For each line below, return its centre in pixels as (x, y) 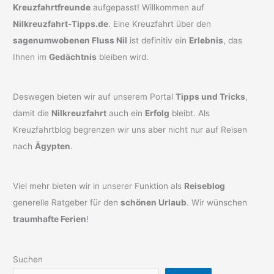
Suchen (28, 259)
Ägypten (53, 146)
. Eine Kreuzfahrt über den (160, 24)
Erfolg (157, 113)
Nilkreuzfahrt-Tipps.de (61, 24)
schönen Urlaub (154, 203)
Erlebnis (206, 40)
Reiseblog (205, 186)
